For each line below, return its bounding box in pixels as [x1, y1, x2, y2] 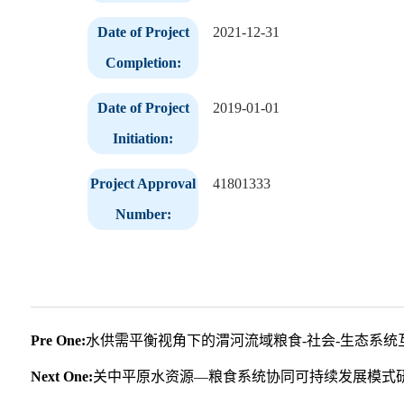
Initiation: [113, 130, 173, 146]
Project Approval [90, 175, 196, 191]
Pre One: [31, 332, 86, 348]
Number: [115, 206, 171, 222]
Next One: [31, 368, 93, 384]
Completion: [105, 54, 181, 70]
